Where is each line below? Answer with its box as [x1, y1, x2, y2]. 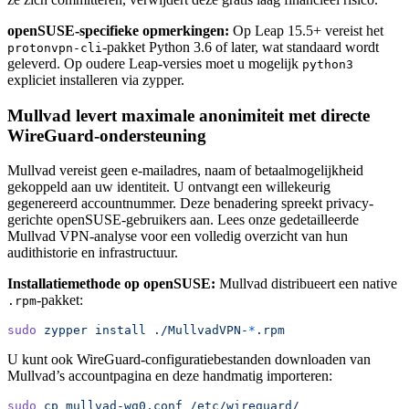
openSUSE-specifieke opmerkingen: [7, 22, 229, 38]
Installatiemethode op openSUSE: [7, 276, 215, 292]
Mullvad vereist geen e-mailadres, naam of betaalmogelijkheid [7, 163, 363, 179]
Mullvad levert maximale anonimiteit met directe [7, 105, 370, 125]
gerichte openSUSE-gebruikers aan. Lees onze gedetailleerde [7, 212, 359, 228]
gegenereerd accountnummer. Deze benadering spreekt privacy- [7, 195, 373, 212]
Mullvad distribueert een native [215, 276, 397, 292]
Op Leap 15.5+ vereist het [229, 22, 383, 38]
